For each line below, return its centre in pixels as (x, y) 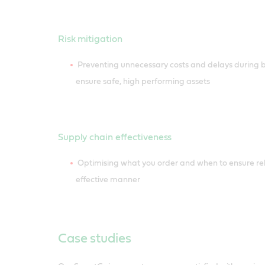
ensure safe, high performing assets (143, 82)
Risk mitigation (90, 39)
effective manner (108, 180)
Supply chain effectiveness (115, 138)
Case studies (94, 239)
